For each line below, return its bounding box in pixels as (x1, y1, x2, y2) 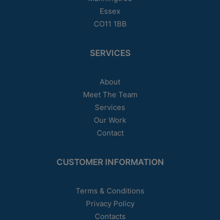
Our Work (94, 115, 126, 125)
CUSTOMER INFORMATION (56, 157, 164, 167)
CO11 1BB (93, 19, 127, 28)
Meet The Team (82, 90, 137, 99)
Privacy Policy (85, 199, 135, 208)
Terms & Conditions (76, 186, 144, 195)
